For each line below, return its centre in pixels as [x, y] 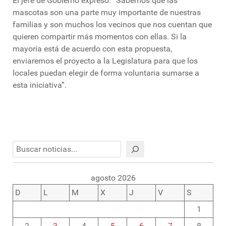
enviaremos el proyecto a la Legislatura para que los [105, 61]
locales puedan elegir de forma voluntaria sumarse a [106, 73]
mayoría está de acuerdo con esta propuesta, [92, 49]
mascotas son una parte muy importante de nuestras [107, 13]
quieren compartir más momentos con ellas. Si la [100, 37]
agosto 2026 [113, 178]
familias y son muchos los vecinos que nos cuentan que [112, 25]
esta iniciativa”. [40, 85]
